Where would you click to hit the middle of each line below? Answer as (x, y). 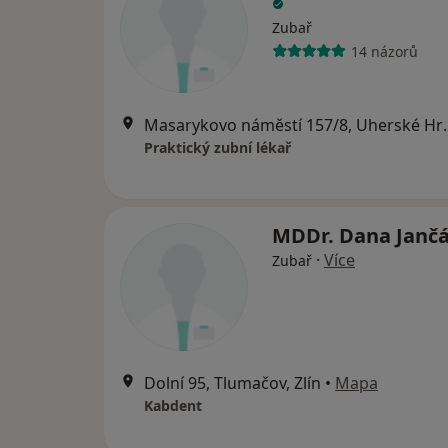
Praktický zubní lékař (217, 147)
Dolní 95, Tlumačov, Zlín (232, 383)
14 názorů (384, 51)
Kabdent (173, 405)
